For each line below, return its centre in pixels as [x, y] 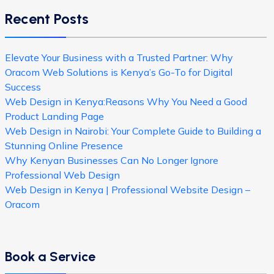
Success [23, 87]
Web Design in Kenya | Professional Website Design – [128, 190]
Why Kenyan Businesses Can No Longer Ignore [112, 160]
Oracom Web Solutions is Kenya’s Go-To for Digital [119, 72]
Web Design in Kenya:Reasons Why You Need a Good [126, 102]
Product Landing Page [54, 116]
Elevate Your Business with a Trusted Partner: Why [119, 57]
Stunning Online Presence [64, 146]
